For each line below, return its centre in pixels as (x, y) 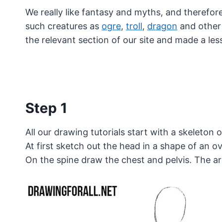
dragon (162, 26)
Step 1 (46, 108)
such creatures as (63, 26)
